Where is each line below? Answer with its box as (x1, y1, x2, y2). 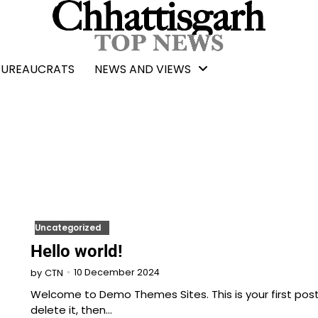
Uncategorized (34, 221, 101, 234)
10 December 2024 (73, 266, 160, 279)
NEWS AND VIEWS (94, 61, 191, 77)
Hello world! (30, 241, 123, 261)
